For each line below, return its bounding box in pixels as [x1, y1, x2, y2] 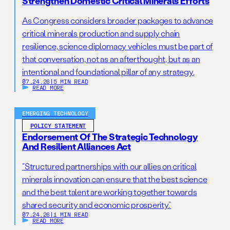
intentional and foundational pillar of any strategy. [22, 66, 195, 77]
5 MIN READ [53, 77, 88, 85]
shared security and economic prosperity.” [22, 199, 171, 210]
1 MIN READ [53, 210, 88, 218]
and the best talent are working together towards [22, 186, 197, 197]
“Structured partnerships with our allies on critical [22, 160, 197, 171]
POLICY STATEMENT [30, 121, 86, 129]
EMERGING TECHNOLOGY [22, 109, 88, 117]
